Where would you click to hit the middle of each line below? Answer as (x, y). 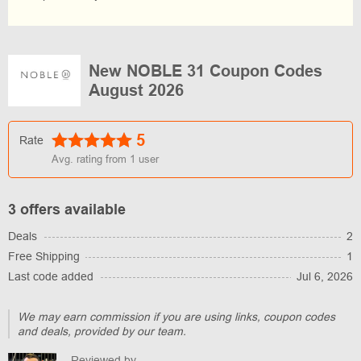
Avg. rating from (91, 160)
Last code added (51, 277)
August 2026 (136, 91)
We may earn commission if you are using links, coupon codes (176, 317)
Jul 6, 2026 (325, 277)
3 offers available (67, 210)
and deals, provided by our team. (102, 332)
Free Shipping (44, 257)
